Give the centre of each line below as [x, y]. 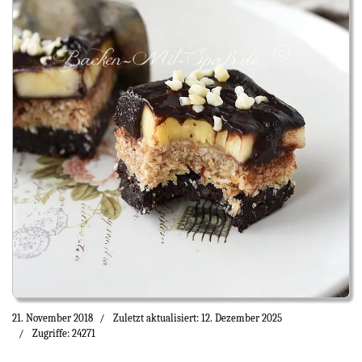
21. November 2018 [53, 318]
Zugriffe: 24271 [64, 334]
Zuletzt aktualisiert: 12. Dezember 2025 [198, 318]
